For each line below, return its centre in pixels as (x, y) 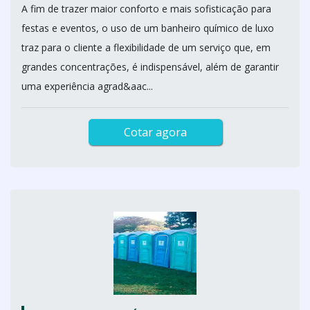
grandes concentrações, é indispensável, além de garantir (150, 67)
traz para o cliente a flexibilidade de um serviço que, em (146, 47)
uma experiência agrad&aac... (87, 86)
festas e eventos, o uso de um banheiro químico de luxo (148, 28)
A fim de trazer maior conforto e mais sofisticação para (146, 9)
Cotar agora (155, 132)
